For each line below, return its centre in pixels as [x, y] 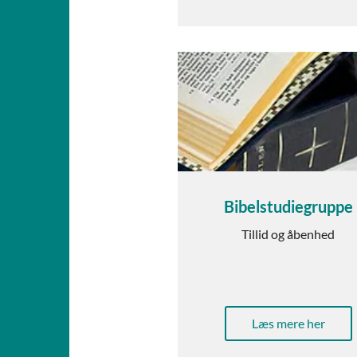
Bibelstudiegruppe [288, 207]
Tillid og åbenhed [288, 234]
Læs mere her [288, 324]
